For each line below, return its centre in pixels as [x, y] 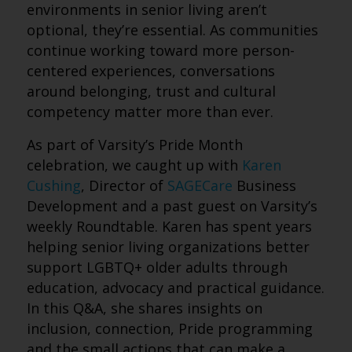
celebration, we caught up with [134, 165]
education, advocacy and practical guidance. [175, 288]
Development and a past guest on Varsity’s [172, 206]
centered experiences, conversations [150, 71]
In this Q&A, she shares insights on [144, 308]
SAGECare [200, 185]
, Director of [124, 185]
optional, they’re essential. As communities [172, 30]
